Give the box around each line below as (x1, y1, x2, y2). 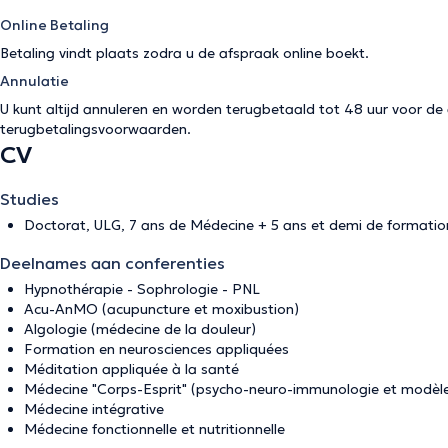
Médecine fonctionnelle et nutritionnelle (24, 420, 285, 438)
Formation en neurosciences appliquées (24, 340, 289, 358)
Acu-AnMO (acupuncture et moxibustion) (24, 300, 299, 318)
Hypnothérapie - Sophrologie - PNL (24, 280, 260, 298)
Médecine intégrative (24, 400, 164, 418)
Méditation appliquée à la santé (24, 360, 239, 378)
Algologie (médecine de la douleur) (24, 320, 256, 338)
